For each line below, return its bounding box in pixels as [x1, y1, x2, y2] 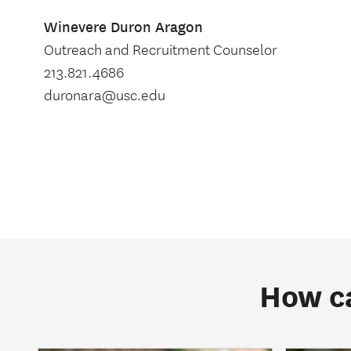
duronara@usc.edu [44, 87, 165, 105]
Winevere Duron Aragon [44, 19, 203, 37]
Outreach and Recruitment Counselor [44, 42, 277, 60]
